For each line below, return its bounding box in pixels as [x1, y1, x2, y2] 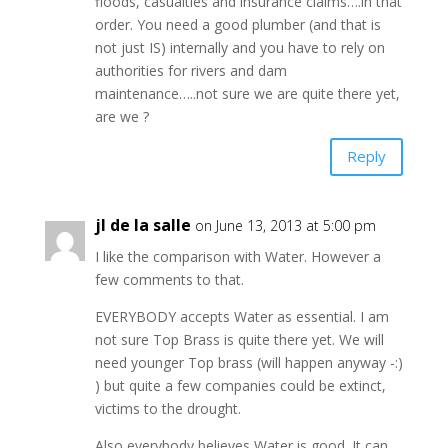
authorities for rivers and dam [94, 60, 287, 80]
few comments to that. [94, 269, 244, 289]
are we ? [94, 106, 149, 126]
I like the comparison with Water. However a [94, 246, 381, 266]
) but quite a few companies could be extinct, [94, 375, 386, 395]
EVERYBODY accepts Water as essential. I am [94, 306, 389, 326]
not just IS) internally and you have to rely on [94, 37, 385, 57]
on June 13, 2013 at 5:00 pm [194, 215, 376, 235]
